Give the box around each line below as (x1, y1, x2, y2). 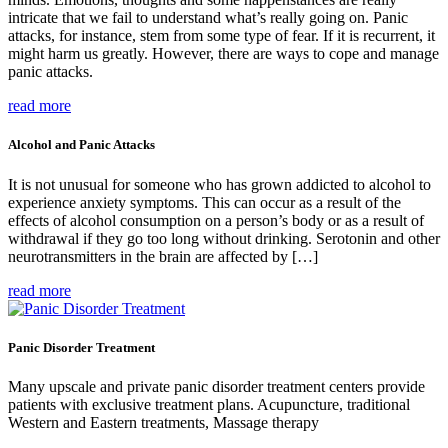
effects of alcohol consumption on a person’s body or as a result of (8, 211, 424, 229)
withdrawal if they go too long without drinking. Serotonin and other (8, 229, 440, 247)
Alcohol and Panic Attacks (8, 137, 155, 153)
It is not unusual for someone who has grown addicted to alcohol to (8, 175, 431, 193)
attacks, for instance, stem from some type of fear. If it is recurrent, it (8, 27, 435, 45)
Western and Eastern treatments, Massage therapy (8, 413, 319, 431)
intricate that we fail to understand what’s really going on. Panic (8, 9, 408, 27)
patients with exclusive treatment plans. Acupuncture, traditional (8, 395, 410, 413)
